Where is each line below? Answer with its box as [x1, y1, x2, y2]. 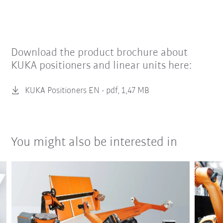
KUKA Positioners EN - [25, 86, 107, 96]
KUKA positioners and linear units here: [11, 60, 192, 72]
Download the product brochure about [11, 47, 188, 59]
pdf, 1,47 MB [106, 86, 150, 96]
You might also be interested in [11, 135, 178, 149]
